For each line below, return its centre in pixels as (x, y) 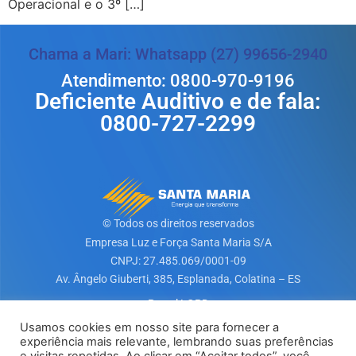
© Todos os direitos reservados (178, 224)
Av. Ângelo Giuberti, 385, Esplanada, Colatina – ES (178, 279)
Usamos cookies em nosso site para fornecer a (149, 327)
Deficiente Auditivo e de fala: (178, 102)
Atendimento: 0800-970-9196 (178, 81)
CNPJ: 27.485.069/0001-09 (178, 261)
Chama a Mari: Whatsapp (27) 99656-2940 (178, 54)
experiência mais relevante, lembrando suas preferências (177, 342)
